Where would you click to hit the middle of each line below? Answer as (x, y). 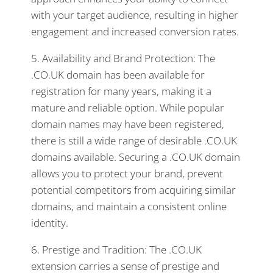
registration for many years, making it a (121, 91)
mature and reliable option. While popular (128, 107)
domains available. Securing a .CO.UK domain (136, 157)
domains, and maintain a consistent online (129, 206)
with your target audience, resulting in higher (135, 15)
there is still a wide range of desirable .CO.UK (134, 140)
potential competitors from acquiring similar (133, 190)
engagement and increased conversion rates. (135, 31)
